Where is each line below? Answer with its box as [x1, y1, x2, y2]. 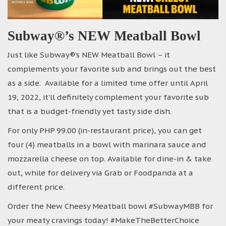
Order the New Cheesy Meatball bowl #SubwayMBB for [8, 201, 213, 211]
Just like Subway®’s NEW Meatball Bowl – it [8, 49, 170, 60]
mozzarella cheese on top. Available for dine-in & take [8, 153, 211, 163]
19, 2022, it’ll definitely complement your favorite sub [8, 92, 209, 102]
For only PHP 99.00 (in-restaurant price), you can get [8, 125, 202, 135]
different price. [8, 182, 65, 192]
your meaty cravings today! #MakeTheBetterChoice [8, 215, 199, 225]
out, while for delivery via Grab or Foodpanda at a [8, 167, 193, 178]
